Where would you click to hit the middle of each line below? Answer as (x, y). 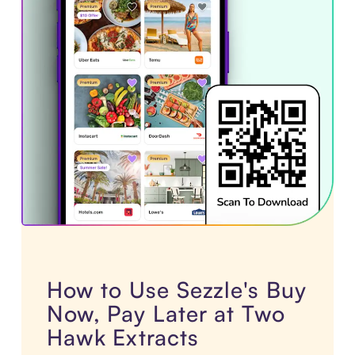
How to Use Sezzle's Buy (176, 290)
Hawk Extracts (122, 338)
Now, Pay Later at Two (166, 314)
